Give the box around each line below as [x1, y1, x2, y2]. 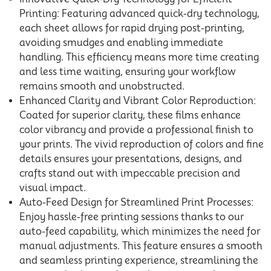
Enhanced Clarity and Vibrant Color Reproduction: [19, 95, 256, 107]
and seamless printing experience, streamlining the [19, 255, 258, 267]
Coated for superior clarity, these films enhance [19, 109, 241, 122]
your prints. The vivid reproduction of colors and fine [19, 139, 264, 151]
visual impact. [19, 182, 86, 194]
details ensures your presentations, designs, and [19, 153, 242, 165]
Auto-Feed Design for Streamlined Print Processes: [19, 197, 253, 209]
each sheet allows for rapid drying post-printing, [19, 22, 244, 34]
